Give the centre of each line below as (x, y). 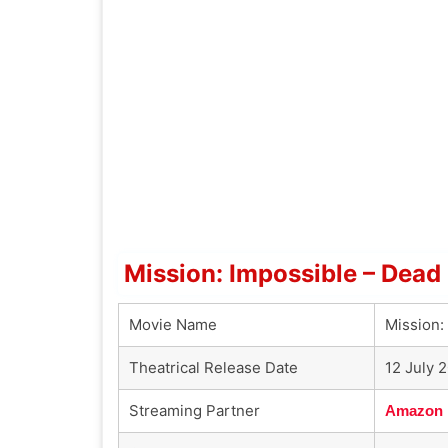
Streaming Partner (194, 410)
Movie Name (173, 324)
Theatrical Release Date (213, 367)
